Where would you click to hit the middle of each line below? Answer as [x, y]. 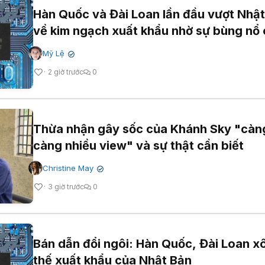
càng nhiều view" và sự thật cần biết [138, 146]
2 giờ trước [66, 72]
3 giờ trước [66, 187]
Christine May [68, 168]
